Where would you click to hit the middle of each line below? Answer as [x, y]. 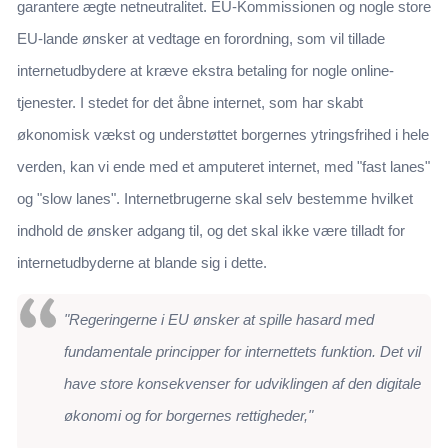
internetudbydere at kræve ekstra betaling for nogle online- [205, 71]
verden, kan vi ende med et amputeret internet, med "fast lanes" [223, 167]
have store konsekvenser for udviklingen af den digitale [242, 384]
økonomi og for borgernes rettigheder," [188, 416]
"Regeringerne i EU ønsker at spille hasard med [219, 320]
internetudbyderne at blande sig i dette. [142, 263]
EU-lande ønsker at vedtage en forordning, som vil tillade [201, 39]
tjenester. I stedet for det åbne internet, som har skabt [190, 103]
